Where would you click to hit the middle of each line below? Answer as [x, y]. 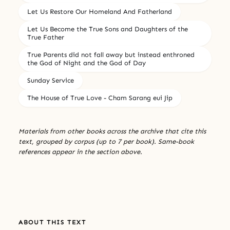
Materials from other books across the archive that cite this [112, 131]
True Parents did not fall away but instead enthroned [111, 54]
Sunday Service [51, 80]
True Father [46, 37]
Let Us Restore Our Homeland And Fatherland [100, 11]
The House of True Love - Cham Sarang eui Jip [100, 98]
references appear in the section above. [80, 151]
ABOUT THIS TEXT [52, 222]
